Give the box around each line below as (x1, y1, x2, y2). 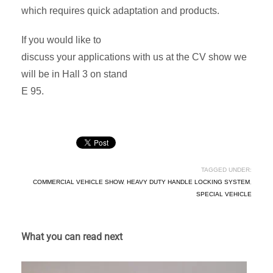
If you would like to (21, 35, 101, 46)
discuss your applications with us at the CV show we (21, 52, 247, 63)
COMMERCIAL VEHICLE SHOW (33, 179, 123, 186)
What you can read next (21, 231, 122, 243)
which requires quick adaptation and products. (21, 5, 219, 16)
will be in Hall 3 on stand (21, 69, 127, 80)
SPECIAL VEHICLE (196, 191, 252, 198)
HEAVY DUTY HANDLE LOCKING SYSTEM (127, 179, 250, 186)
